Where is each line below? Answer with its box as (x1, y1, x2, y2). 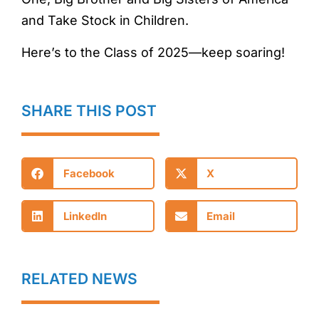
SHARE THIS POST (21, 102, 157, 120)
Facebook (63, 166, 115, 180)
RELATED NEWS (21, 270, 137, 288)
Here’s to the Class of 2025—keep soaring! (21, 45, 285, 61)
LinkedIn (63, 209, 107, 223)
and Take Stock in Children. (21, 13, 189, 28)
